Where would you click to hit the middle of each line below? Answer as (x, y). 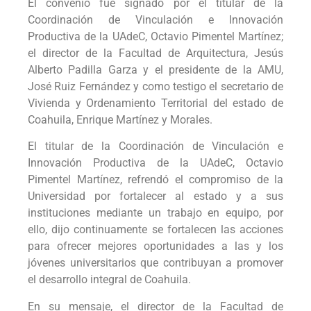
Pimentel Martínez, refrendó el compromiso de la (155, 180)
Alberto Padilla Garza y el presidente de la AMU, (155, 70)
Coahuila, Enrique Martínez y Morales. (120, 120)
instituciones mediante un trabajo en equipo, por (155, 213)
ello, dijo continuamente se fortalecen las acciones (155, 230)
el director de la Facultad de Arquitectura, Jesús (155, 53)
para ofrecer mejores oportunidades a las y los (155, 246)
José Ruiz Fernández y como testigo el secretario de (155, 87)
